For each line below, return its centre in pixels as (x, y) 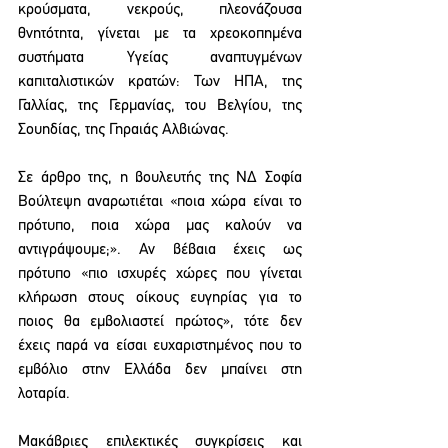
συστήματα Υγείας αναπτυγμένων (160, 58)
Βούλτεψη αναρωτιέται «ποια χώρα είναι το (160, 202)
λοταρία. (44, 394)
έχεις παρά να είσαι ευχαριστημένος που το (160, 346)
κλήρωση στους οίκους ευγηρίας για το (160, 298)
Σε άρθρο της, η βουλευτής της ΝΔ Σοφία (160, 178)
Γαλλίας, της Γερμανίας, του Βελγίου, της (160, 106)
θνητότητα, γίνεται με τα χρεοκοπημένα (160, 34)
